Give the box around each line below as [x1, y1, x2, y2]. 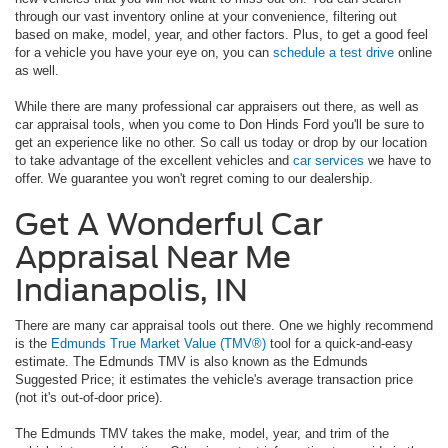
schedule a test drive [273, 44, 394, 60]
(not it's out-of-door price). [15, 389, 163, 405]
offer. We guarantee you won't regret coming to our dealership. [15, 170, 373, 186]
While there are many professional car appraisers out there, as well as [15, 98, 419, 114]
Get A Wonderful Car [15, 205, 323, 242]
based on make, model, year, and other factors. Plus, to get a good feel [15, 26, 428, 42]
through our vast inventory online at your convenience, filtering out [15, 8, 397, 24]
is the [15, 335, 51, 351]
